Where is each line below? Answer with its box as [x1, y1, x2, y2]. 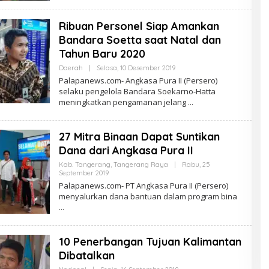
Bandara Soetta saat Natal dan [58, 32, 221, 47]
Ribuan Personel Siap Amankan [58, 19, 219, 33]
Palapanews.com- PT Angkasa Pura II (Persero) [58, 180, 228, 191]
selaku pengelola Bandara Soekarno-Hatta [58, 85, 216, 97]
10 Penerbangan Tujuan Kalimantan [58, 234, 241, 249]
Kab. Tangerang [58, 160, 110, 169]
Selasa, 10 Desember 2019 [96, 63, 175, 72]
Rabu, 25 [181, 160, 210, 169]
